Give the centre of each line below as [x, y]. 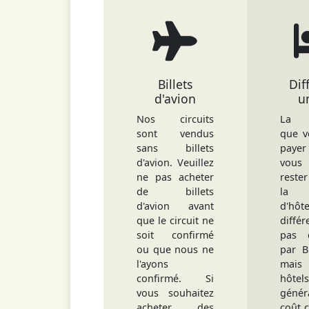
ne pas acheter [175, 177]
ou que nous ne [175, 249]
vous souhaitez [175, 293]
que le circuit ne [175, 220]
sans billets [175, 148]
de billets [175, 191]
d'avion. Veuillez [175, 162]
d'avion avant [175, 206]
